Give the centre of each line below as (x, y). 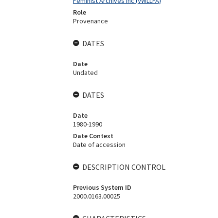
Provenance (90, 21)
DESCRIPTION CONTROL (124, 167)
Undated (85, 73)
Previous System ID (102, 187)
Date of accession (99, 145)
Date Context (93, 136)
